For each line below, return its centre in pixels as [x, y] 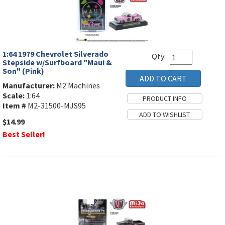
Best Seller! [24, 134]
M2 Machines [77, 86]
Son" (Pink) [23, 71]
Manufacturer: [29, 86]
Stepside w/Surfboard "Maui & [57, 63]
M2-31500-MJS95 [56, 106]
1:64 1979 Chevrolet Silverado [55, 54]
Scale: [14, 96]
